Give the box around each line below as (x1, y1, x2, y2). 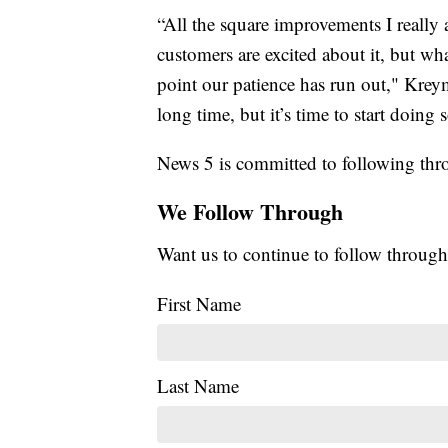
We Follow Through (157, 194, 343, 228)
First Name (157, 290, 241, 316)
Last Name (157, 372, 239, 398)
